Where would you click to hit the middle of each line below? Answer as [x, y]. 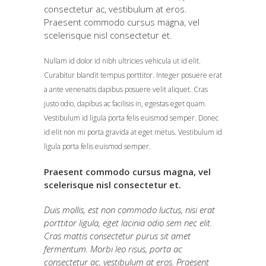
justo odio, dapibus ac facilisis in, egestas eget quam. [125, 103]
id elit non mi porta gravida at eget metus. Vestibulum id [133, 132]
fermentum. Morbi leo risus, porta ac [113, 248]
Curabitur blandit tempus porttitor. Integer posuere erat [133, 75]
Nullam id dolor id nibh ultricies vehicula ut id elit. [122, 61]
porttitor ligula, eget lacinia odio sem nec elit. [128, 222]
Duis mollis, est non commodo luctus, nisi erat [129, 209]
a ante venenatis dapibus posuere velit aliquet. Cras [126, 89]
